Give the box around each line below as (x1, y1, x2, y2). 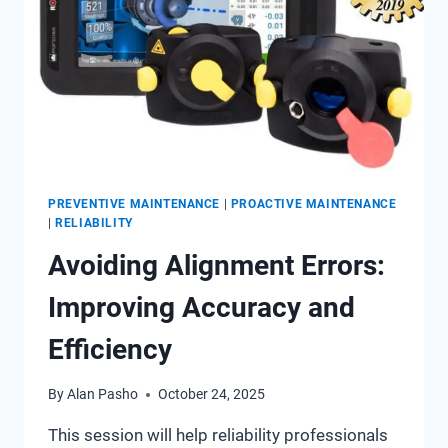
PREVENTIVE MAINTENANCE (48, 196, 221, 211)
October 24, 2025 (158, 386, 266, 403)
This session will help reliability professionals (48, 425, 388, 446)
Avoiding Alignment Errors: (48, 248, 385, 282)
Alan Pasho (67, 386, 139, 403)
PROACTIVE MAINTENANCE (230, 196, 397, 211)
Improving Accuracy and (48, 290, 355, 324)
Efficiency (48, 332, 172, 366)
